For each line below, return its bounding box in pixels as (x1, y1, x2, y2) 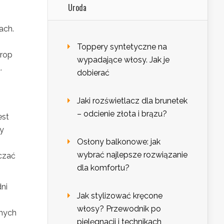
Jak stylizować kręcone (77, 191, 162, 201)
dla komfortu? (77, 163, 129, 173)
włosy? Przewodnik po (77, 204, 161, 214)
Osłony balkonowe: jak (77, 137, 160, 147)
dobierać (77, 68, 109, 78)
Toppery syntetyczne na (77, 42, 167, 52)
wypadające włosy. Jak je (77, 55, 169, 65)
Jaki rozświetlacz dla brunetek (77, 96, 187, 106)
